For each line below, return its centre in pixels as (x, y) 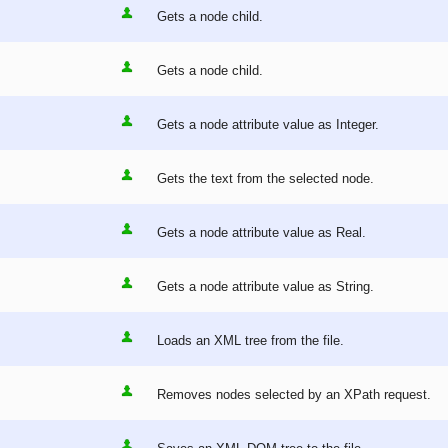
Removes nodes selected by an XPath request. (294, 395)
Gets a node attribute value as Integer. (268, 125)
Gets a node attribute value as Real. (261, 233)
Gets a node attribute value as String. (265, 287)
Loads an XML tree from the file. (250, 341)
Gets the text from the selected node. (265, 179)
